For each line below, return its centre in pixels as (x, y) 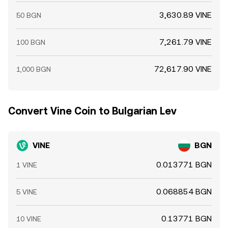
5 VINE (27, 192)
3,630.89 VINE (186, 15)
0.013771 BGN (184, 165)
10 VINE (29, 219)
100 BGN (31, 42)
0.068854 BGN (184, 192)
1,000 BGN (34, 69)
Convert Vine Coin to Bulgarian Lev (92, 111)
